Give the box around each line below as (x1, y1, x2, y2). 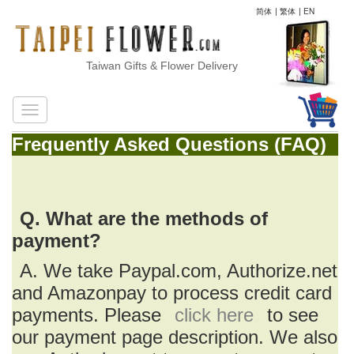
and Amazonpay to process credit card (12, 282, 332, 303)
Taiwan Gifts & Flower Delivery (74, 59, 227, 72)
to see (262, 304, 318, 326)
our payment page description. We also (12, 326, 337, 348)
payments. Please (12, 304, 167, 326)
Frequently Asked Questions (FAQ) (12, 134, 326, 155)
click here (175, 304, 254, 326)
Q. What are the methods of (20, 208, 268, 229)
